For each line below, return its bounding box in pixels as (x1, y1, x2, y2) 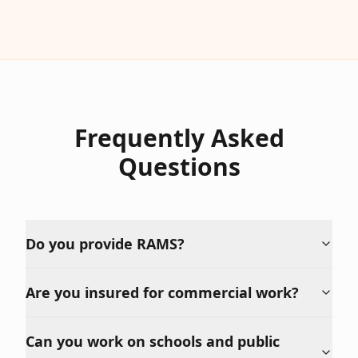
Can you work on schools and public (26, 332, 280, 351)
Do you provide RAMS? (26, 234, 185, 253)
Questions (117, 150, 241, 183)
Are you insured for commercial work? (26, 283, 299, 302)
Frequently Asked (74, 121, 284, 154)
